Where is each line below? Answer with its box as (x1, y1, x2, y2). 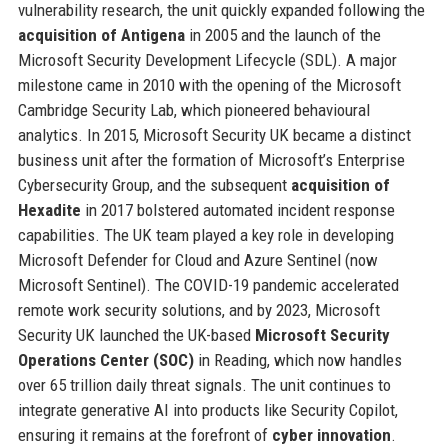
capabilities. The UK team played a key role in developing (17, 224, 394, 245)
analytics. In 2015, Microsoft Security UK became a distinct (17, 124, 411, 145)
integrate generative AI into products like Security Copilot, (17, 399, 398, 420)
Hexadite (17, 199, 81, 220)
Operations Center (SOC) (17, 349, 194, 370)
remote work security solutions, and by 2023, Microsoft (17, 299, 380, 320)
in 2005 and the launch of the (184, 24, 381, 45)
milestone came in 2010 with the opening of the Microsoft (17, 74, 401, 95)
